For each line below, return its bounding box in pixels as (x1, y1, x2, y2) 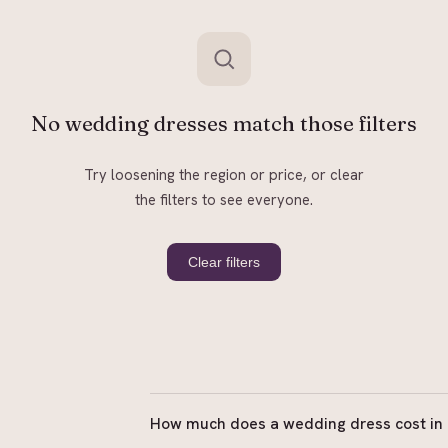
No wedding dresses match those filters (31, 111, 417, 137)
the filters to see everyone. (135, 190, 313, 210)
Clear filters (188, 254, 260, 271)
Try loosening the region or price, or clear (84, 165, 364, 185)
